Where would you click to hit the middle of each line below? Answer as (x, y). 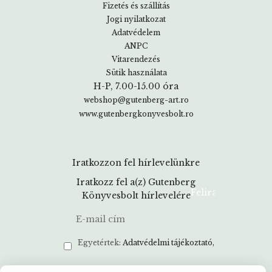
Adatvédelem (136, 32)
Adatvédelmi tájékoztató (168, 243)
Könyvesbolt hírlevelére (136, 195)
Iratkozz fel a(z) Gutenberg (136, 182)
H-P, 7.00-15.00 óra (136, 86)
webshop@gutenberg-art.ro (136, 100)
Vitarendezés (136, 59)
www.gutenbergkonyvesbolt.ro (136, 114)
